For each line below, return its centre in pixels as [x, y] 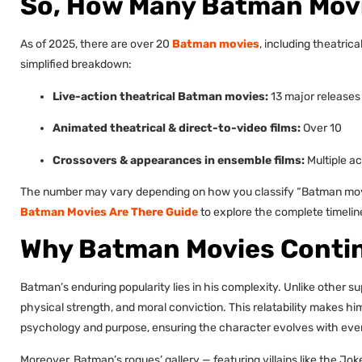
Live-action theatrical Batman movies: [160, 96]
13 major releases [314, 96]
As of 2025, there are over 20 [96, 44]
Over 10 [321, 128]
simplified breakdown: [76, 65]
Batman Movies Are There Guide [109, 212]
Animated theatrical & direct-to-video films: [177, 128]
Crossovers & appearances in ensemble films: [179, 160]
